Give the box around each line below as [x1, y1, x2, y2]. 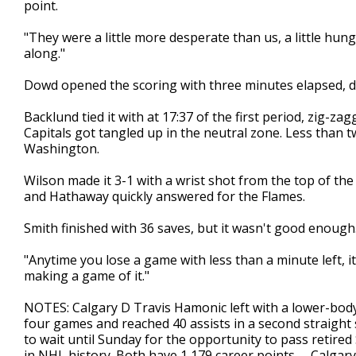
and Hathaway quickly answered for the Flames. [24, 188, 305, 205]
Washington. [24, 140, 99, 157]
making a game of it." [24, 267, 149, 284]
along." [24, 44, 65, 62]
